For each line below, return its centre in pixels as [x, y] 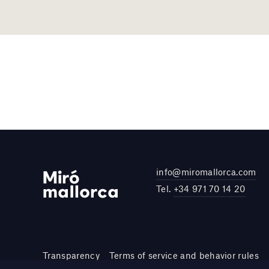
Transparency [71, 255]
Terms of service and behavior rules [184, 255]
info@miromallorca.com [206, 171]
